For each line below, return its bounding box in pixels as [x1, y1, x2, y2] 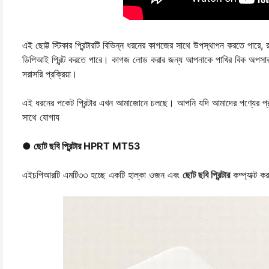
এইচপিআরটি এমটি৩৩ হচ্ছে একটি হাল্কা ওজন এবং [22, 169, 183, 181]
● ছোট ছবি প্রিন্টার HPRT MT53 [22, 140, 141, 152]
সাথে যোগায [22, 111, 59, 123]
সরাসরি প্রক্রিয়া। [22, 68, 77, 80]
